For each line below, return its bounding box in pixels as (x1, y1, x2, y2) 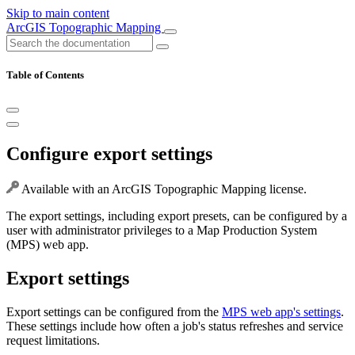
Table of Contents (6, 69, 84, 82)
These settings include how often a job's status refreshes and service (6, 319, 343, 333)
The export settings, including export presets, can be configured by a (6, 209, 347, 223)
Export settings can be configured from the (6, 304, 222, 319)
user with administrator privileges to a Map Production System (6, 223, 317, 238)
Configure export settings (6, 143, 212, 165)
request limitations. (6, 333, 100, 347)
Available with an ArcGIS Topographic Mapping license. (19, 182, 307, 197)
